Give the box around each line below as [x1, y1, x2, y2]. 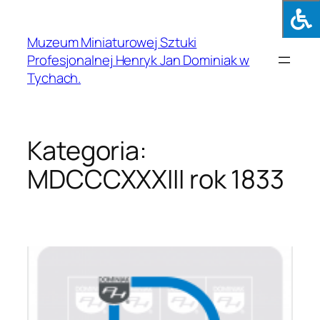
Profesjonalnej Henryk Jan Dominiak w [27, 50, 250, 69]
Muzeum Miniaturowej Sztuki [27, 32, 197, 51]
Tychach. [27, 68, 81, 87]
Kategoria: [27, 133, 147, 169]
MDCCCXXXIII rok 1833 [27, 161, 284, 197]
